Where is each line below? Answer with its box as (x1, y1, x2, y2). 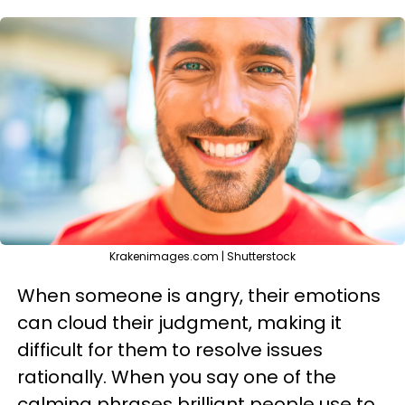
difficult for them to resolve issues (17, 337, 323, 363)
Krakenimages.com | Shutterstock (109, 249, 296, 264)
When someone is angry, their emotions (17, 283, 381, 308)
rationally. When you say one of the (17, 364, 336, 390)
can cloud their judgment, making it (17, 310, 342, 335)
